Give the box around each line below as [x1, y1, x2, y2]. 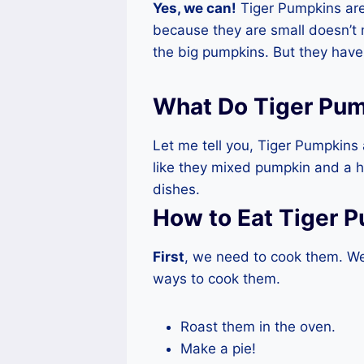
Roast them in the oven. [180, 318, 336, 336]
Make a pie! [180, 340, 256, 357]
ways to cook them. [153, 271, 280, 288]
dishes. [153, 181, 200, 198]
